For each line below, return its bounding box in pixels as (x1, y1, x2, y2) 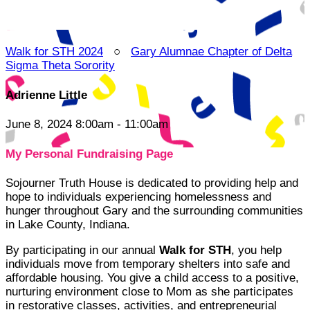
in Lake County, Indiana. (6, 218, 130, 232)
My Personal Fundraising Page (6, 147, 173, 161)
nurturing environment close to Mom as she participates (6, 285, 293, 299)
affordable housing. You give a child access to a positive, (6, 271, 299, 285)
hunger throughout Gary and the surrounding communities (6, 204, 303, 218)
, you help (231, 244, 282, 257)
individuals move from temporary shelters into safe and (6, 257, 290, 271)
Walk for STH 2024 (6, 45, 103, 58)
